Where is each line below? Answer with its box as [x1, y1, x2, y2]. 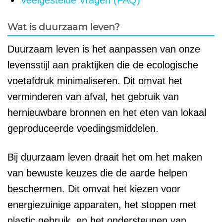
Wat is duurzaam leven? [7, 21, 120, 33]
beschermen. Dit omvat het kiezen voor [7, 183, 180, 194]
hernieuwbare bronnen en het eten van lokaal [7, 107, 206, 118]
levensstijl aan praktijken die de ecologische [7, 59, 198, 70]
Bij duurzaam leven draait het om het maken [7, 151, 202, 163]
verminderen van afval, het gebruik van [7, 91, 179, 102]
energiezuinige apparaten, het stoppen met [7, 199, 196, 210]
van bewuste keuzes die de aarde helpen [7, 167, 187, 178]
